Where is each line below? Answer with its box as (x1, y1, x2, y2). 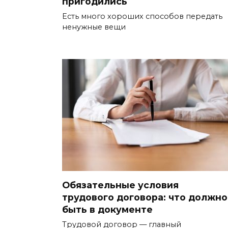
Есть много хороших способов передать (62, 12, 222, 21)
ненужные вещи (62, 22, 126, 32)
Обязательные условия (62, 179, 179, 190)
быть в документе (62, 204, 153, 215)
